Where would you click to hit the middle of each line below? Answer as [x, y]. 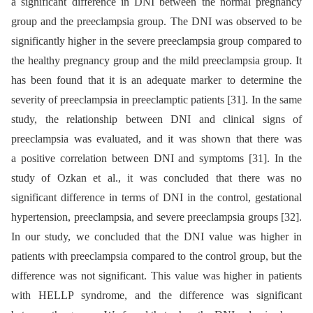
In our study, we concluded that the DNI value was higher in [156, 236]
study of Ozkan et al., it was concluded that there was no [156, 177]
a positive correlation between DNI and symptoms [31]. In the [156, 158]
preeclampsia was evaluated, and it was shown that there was [156, 138]
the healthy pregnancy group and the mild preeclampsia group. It [156, 60]
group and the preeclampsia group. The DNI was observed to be [156, 21]
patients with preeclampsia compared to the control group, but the [156, 256]
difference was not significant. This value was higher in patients [156, 275]
